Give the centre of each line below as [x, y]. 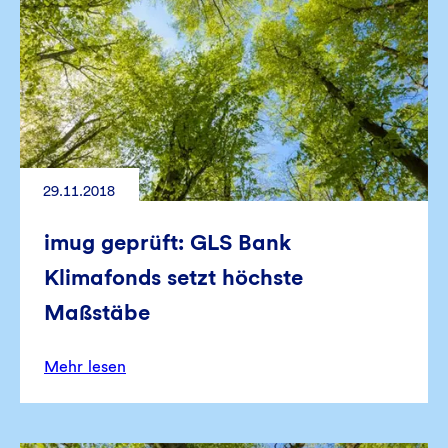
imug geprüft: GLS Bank [167, 241]
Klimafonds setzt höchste [173, 276]
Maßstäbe [97, 311]
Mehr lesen [85, 366]
